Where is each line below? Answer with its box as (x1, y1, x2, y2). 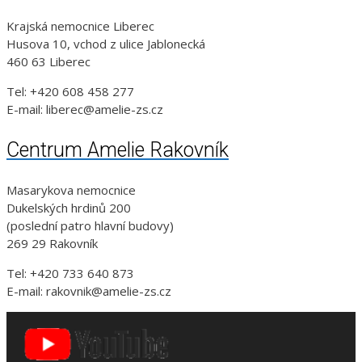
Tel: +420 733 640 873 (6, 265, 134, 282)
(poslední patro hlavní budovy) (6, 217, 174, 234)
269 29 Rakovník (6, 235, 98, 252)
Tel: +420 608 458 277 (6, 82, 134, 99)
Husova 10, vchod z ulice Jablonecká (6, 35, 205, 52)
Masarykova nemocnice (6, 182, 136, 199)
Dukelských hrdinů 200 (6, 200, 131, 217)
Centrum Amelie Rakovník (6, 137, 229, 162)
